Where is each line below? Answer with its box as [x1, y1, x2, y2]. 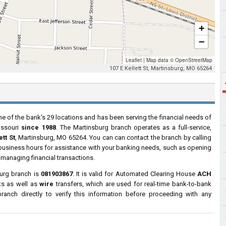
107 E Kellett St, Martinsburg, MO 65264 [109, 65, 212, 72]
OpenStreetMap [175, 56, 212, 64]
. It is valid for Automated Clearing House [72, 170, 198, 178]
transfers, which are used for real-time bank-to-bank [53, 180, 212, 188]
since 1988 [21, 124, 56, 131]
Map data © [145, 56, 175, 64]
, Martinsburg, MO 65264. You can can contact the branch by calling [15, 134, 212, 141]
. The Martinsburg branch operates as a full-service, [55, 124, 212, 131]
